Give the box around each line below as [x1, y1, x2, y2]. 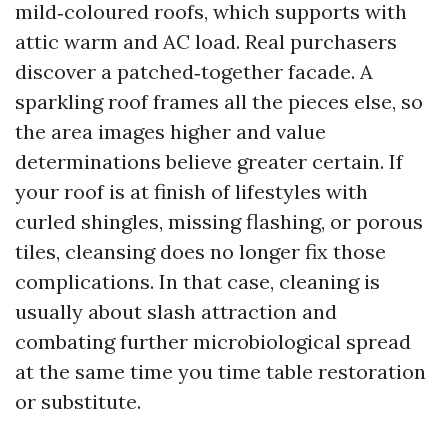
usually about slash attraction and [15, 299, 337, 324]
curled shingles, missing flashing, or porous [15, 209, 423, 234]
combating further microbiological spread [15, 329, 411, 354]
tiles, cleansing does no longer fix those [15, 239, 386, 264]
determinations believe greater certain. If [15, 149, 403, 174]
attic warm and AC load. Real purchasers [15, 29, 397, 54]
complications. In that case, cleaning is [15, 269, 380, 294]
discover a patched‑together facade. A [15, 59, 373, 84]
